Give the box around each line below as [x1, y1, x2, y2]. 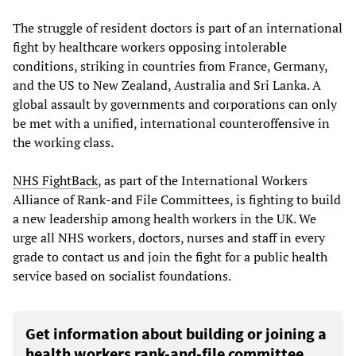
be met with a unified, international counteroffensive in [13, 114, 330, 133]
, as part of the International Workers [98, 172, 308, 190]
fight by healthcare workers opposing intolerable [13, 38, 287, 56]
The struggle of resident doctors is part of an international [13, 19, 342, 37]
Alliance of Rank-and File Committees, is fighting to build [13, 191, 341, 209]
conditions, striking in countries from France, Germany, [13, 57, 327, 75]
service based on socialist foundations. [13, 267, 231, 285]
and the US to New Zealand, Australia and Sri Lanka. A [13, 76, 321, 95]
